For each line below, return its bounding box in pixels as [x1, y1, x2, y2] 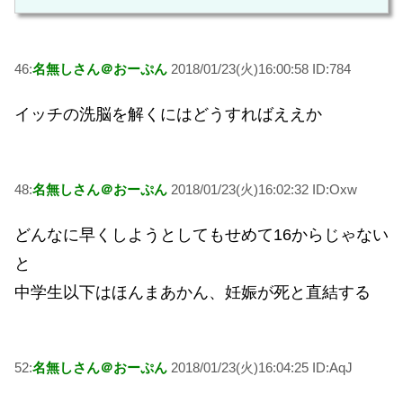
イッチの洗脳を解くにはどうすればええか [14, 105, 322, 124]
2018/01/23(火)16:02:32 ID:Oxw [167, 181, 357, 197]
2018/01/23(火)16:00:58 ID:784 [167, 60, 351, 76]
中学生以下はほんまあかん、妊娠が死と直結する [14, 283, 371, 302]
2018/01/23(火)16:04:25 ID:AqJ [167, 359, 353, 375]
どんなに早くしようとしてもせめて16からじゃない [14, 226, 389, 245]
